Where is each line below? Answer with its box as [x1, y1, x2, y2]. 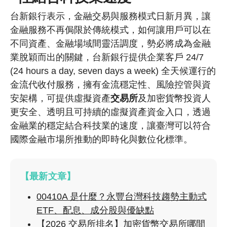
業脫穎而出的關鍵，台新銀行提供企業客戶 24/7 [10, 52, 204, 63]
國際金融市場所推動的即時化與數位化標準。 [10, 134, 193, 145]
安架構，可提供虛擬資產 [10, 93, 110, 104]
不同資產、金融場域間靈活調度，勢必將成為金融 [10, 39, 211, 49]
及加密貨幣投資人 [138, 93, 211, 104]
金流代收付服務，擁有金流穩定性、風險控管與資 [10, 80, 211, 90]
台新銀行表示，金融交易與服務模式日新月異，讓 [10, 11, 211, 22]
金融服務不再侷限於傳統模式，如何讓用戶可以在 [10, 25, 211, 35]
